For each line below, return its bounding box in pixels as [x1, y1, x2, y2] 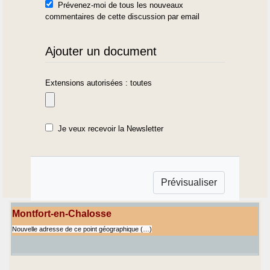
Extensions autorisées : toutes [45, 78, 152, 87]
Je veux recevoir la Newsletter [58, 124, 164, 134]
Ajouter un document [45, 44, 157, 58]
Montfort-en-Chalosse [12, 208, 111, 219]
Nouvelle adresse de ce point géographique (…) [12, 225, 152, 233]
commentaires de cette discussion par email [45, 11, 200, 21]
